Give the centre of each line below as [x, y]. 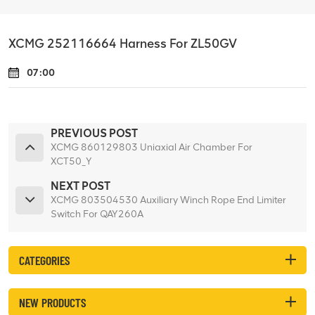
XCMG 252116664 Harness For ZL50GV [123, 43]
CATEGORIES [44, 260]
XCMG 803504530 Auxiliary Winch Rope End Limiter [168, 200]
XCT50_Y [71, 161]
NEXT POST [81, 186]
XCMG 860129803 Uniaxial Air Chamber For [152, 147]
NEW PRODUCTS [52, 302]
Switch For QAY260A [97, 214]
